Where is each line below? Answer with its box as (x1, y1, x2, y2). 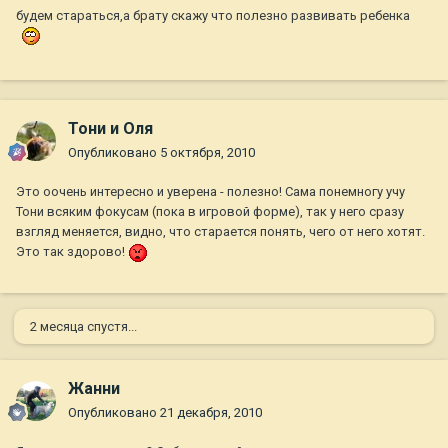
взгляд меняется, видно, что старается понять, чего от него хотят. (16, 224, 425, 240)
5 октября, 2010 (160, 145, 255, 161)
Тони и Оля (68, 119, 153, 139)
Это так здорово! (16, 244, 128, 260)
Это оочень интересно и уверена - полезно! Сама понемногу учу (16, 184, 405, 200)
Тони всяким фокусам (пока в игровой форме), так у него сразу (16, 204, 404, 220)
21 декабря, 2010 (160, 405, 262, 421)
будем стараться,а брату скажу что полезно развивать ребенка (16, 7, 410, 23)
